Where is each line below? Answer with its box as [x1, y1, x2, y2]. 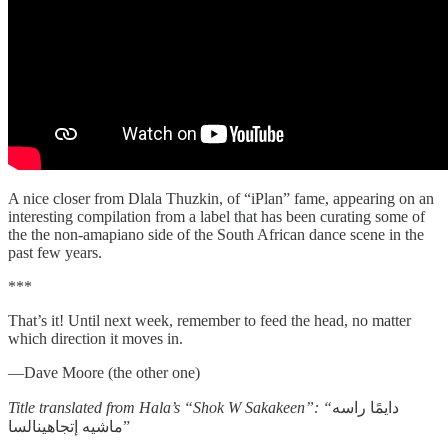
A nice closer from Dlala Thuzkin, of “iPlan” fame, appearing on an [8, 190, 434, 208]
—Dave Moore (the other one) [8, 364, 200, 382]
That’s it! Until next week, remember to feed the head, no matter [8, 312, 411, 330]
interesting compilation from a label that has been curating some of [8, 208, 425, 226]
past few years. [8, 244, 102, 262]
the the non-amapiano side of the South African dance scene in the [8, 226, 424, 244]
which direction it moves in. [8, 330, 183, 348]
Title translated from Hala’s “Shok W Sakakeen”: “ [8, 399, 332, 417]
